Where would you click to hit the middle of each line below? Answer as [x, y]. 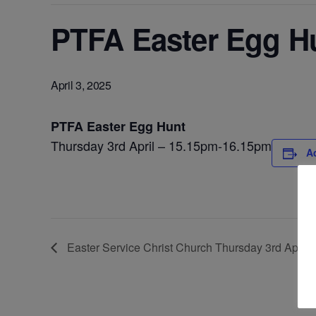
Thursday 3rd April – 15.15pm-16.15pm [161, 146]
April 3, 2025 [81, 85]
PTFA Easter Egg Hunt [118, 127]
